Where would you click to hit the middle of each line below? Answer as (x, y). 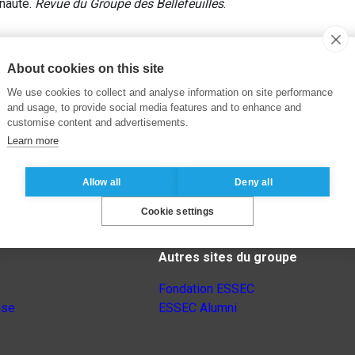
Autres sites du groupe (228, 258)
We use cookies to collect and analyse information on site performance (170, 92)
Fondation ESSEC (206, 289)
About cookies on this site (86, 69)
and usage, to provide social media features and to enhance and (154, 107)
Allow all (101, 182)
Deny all (254, 182)
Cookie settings (177, 211)
